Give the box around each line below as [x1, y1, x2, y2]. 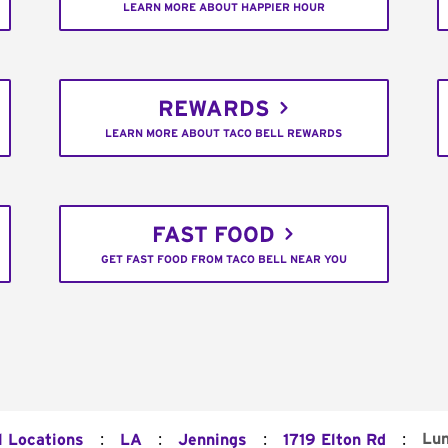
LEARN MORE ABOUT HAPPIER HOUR [122, 2, 325, 14]
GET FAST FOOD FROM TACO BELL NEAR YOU [100, 254, 347, 266]
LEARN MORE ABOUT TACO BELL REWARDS [105, 128, 343, 140]
